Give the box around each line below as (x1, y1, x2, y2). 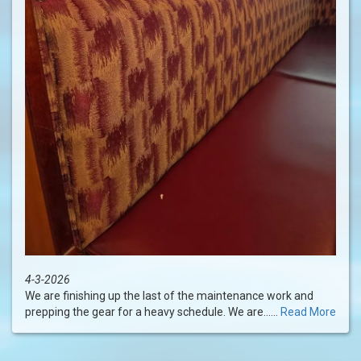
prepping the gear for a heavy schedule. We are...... (25, 305, 280, 319)
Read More (280, 305, 336, 319)
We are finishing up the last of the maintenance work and (25, 289, 313, 303)
